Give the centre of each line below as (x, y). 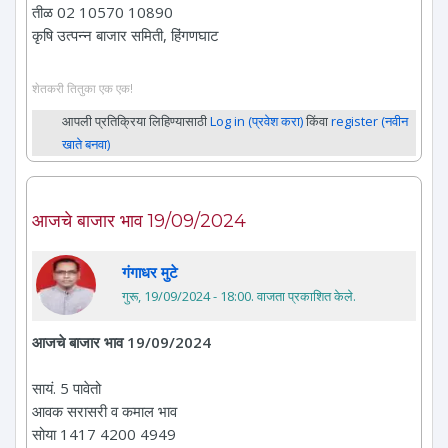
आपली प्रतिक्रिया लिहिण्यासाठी (136, 121)
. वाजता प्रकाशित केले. (303, 296)
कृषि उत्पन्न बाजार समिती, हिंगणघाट (125, 34)
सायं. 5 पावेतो (66, 388)
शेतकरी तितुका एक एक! (82, 88)
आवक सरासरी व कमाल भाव (104, 411)
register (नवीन (369, 121)
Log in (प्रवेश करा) (256, 121)
